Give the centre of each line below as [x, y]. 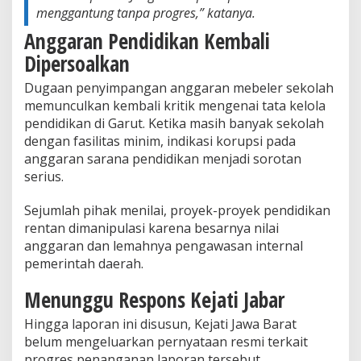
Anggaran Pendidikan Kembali [147, 41]
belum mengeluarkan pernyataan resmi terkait [166, 341]
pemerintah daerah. [84, 263]
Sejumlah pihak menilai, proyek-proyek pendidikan [177, 210]
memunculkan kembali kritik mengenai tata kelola [175, 105]
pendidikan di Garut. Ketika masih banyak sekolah [174, 123]
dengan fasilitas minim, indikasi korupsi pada [160, 141]
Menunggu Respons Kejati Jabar [154, 299]
